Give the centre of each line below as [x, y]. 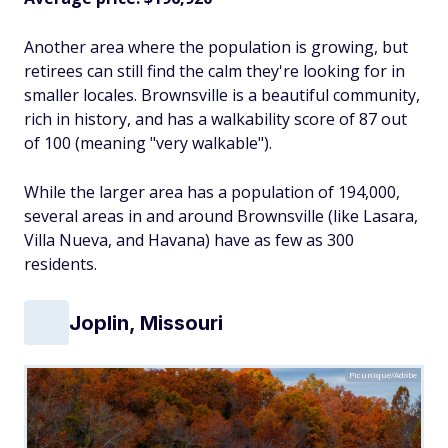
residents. [60, 264]
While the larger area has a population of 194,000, [212, 192]
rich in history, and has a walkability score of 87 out [215, 119]
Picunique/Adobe [383, 375]
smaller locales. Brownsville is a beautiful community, [222, 95]
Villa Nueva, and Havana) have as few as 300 [189, 240]
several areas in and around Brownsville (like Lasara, [221, 216]
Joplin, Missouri [146, 322]
